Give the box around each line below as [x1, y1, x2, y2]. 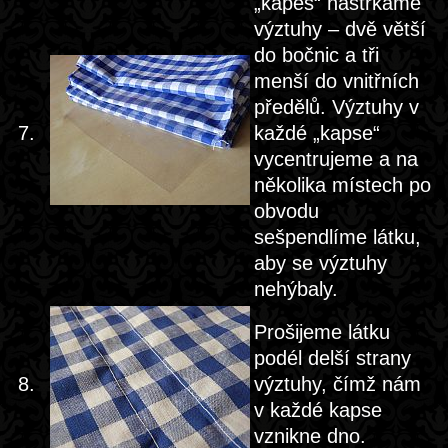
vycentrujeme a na [254, 148, 418, 170]
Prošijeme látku [254, 321, 390, 343]
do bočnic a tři [254, 44, 379, 66]
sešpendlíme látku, [254, 226, 421, 248]
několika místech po [254, 174, 431, 196]
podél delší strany [254, 347, 411, 369]
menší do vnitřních [254, 70, 419, 92]
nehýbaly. [254, 278, 338, 300]
